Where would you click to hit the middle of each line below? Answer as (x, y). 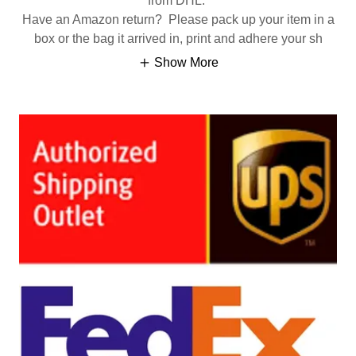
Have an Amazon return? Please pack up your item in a (178, 20)
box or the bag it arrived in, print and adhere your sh (178, 39)
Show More (186, 62)
